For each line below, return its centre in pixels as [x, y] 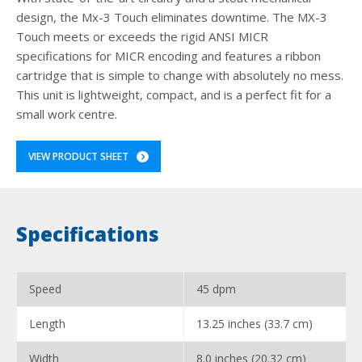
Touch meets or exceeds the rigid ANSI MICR [142, 37]
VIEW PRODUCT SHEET [78, 157]
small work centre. [67, 114]
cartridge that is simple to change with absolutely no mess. [180, 76]
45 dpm [216, 289]
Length [47, 324]
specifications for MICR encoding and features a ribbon [168, 56]
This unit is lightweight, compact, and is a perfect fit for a [174, 95]
